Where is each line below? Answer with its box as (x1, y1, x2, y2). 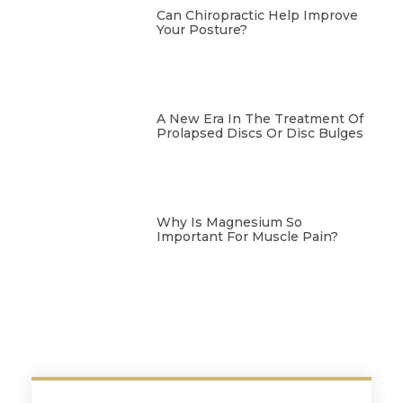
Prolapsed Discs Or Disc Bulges (156, 125, 363, 141)
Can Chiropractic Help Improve (156, 7, 358, 24)
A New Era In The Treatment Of (156, 111, 363, 127)
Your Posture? (156, 22, 247, 39)
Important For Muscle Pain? (156, 228, 338, 245)
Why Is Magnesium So (156, 213, 302, 230)
